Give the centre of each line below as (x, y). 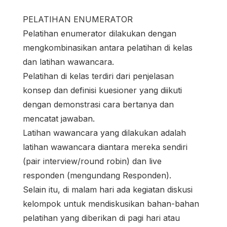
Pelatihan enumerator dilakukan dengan (100, 34)
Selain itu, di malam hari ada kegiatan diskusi (108, 190)
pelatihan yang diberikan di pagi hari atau (101, 218)
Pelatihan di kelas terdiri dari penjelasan (98, 76)
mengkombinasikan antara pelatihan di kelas (108, 48)
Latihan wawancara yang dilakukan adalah (104, 133)
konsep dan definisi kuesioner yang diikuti (102, 90)
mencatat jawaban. (59, 119)
